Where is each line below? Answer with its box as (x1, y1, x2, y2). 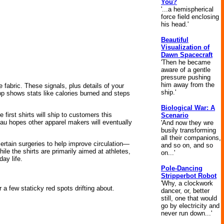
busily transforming (161, 126, 216, 134)
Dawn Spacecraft (161, 51, 212, 58)
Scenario (161, 111, 188, 119)
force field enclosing (161, 13, 219, 20)
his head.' (161, 20, 188, 28)
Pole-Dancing (161, 164, 202, 172)
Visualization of (161, 43, 209, 51)
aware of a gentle (161, 66, 210, 73)
